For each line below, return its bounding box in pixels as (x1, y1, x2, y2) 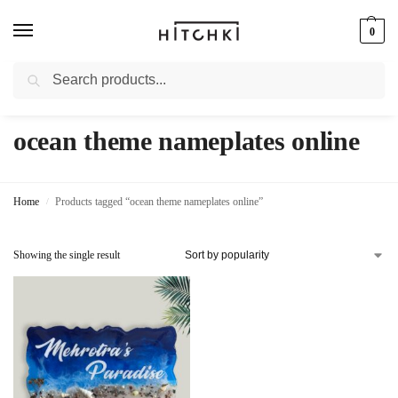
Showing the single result (13, 249, 120, 261)
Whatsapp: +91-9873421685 (139, 75, 259, 87)
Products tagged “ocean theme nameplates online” (55, 195, 264, 208)
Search (343, 63, 379, 76)
